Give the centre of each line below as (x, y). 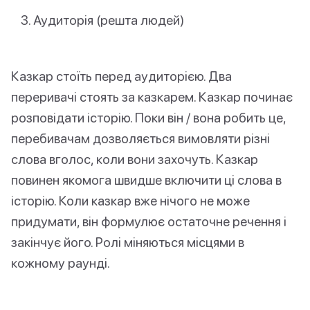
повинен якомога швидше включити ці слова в (146, 179)
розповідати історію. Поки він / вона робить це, (148, 117)
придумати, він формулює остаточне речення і (149, 221)
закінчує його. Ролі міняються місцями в (128, 241)
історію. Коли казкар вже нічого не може (130, 200)
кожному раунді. (61, 262)
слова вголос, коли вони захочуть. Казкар (135, 158)
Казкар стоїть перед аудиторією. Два (121, 75)
